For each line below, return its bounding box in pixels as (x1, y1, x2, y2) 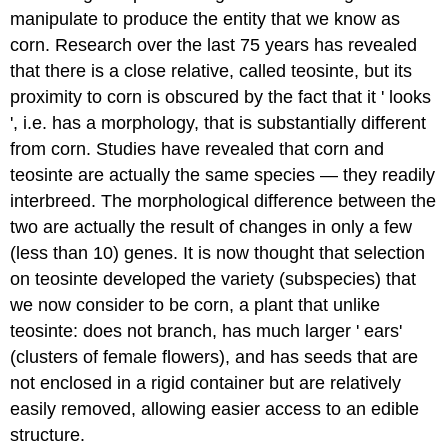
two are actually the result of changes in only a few (10, 216, 413, 237)
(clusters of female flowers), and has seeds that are (10, 346, 419, 367)
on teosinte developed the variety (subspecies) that (10, 268, 417, 289)
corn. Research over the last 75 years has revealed (10, 34, 418, 55)
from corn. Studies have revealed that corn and (10, 138, 385, 159)
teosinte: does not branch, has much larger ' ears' (10, 320, 403, 341)
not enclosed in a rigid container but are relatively (10, 372, 402, 393)
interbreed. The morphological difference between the (10, 190, 437, 211)
